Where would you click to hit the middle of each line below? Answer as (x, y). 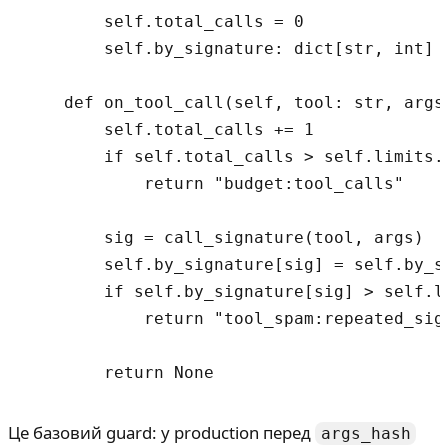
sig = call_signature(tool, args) (224, 238)
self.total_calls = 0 (164, 22)
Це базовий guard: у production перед (161, 433)
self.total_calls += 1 (169, 130)
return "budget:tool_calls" (214, 184)
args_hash (365, 434)
